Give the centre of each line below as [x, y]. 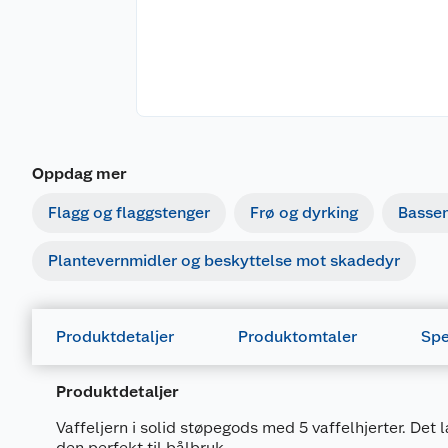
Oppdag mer [79, 174]
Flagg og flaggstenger [129, 213]
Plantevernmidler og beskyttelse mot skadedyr [224, 261]
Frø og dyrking [304, 213]
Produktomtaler [297, 337]
